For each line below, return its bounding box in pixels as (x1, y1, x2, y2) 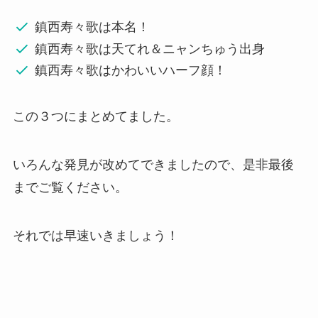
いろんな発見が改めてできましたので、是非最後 (12, 157, 294, 172)
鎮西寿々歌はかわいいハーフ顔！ (35, 63, 227, 78)
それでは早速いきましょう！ (12, 228, 179, 243)
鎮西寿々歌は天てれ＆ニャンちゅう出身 (35, 41, 265, 56)
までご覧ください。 (12, 180, 128, 194)
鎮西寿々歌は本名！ (35, 20, 150, 35)
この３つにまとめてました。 (12, 109, 179, 124)
